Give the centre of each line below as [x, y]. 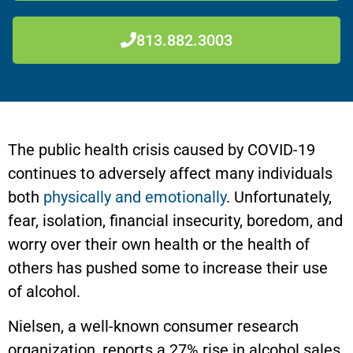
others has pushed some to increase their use [168, 268]
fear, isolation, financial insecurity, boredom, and [175, 220]
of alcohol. [44, 291]
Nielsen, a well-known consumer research [153, 327]
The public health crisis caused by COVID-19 [162, 149]
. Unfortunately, [279, 197]
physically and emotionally [135, 197]
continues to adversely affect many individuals [170, 173]
